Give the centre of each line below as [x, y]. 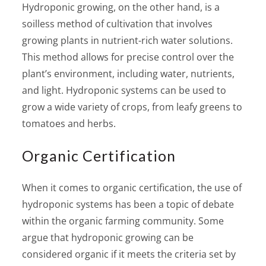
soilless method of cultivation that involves [118, 23]
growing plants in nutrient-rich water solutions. [128, 40]
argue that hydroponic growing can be [108, 237]
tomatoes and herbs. [69, 123]
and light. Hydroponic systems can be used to [124, 90]
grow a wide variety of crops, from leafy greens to [132, 107]
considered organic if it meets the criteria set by [129, 254]
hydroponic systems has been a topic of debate [128, 204]
